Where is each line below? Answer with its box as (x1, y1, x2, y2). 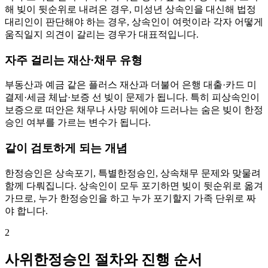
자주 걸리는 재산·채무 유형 (5, 53, 142, 66)
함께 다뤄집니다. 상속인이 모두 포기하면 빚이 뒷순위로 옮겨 (5, 180, 263, 191)
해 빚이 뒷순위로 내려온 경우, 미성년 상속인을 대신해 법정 (5, 4, 256, 14)
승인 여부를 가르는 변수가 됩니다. (5, 117, 151, 128)
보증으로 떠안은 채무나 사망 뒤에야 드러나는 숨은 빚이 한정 (5, 105, 263, 115)
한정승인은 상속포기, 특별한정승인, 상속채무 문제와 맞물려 (5, 167, 261, 178)
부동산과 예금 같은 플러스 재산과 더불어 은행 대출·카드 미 (5, 80, 257, 90)
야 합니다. (5, 205, 48, 216)
